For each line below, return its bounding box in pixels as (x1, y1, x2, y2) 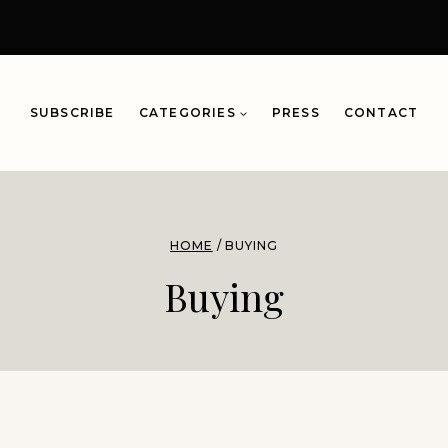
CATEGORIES (138, 104, 236, 120)
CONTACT (343, 104, 419, 120)
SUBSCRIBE (29, 104, 115, 120)
